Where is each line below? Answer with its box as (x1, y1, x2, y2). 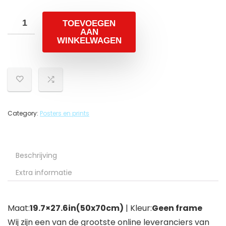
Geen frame (152, 202, 202, 214)
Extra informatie (16, 167, 72, 178)
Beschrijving (16, 150, 57, 161)
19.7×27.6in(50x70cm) (30, 202, 124, 214)
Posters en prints (40, 109, 89, 118)
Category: (8, 109, 40, 118)
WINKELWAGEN (56, 36, 122, 46)
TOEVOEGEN (63, 19, 116, 29)
